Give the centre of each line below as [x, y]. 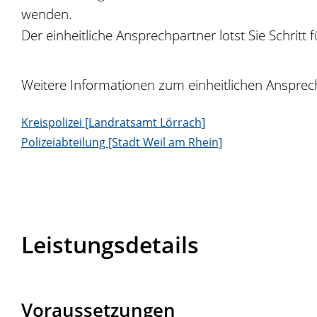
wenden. [47, 13]
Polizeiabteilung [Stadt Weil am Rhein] [122, 142]
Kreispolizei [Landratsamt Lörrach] [113, 122]
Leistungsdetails [110, 245]
